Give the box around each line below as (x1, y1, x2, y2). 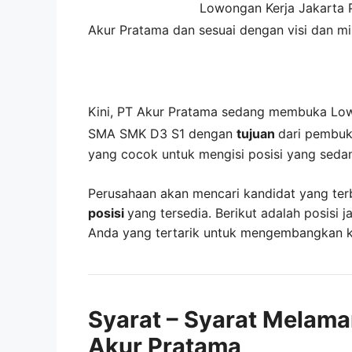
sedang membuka (222, 103, 331, 119)
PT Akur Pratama (117, 103, 218, 119)
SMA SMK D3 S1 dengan (88, 125, 233, 141)
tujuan (236, 125, 278, 141)
